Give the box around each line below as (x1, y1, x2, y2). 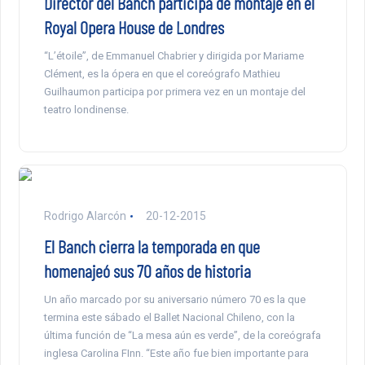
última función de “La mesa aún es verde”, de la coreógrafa (43, 329, 321, 342)
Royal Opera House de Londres (43, 16, 224, 38)
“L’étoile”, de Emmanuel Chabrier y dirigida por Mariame (43, 50, 304, 63)
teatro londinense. (43, 103, 129, 117)
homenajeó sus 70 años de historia (43, 260, 251, 282)
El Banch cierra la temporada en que (43, 235, 260, 257)
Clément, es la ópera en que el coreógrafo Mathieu (43, 68, 280, 81)
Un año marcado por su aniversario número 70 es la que (43, 293, 306, 306)
